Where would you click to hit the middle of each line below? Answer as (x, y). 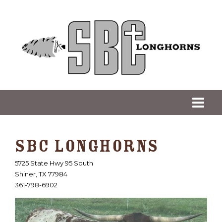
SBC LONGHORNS (87, 146)
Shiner (25, 174)
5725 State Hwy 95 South (54, 163)
